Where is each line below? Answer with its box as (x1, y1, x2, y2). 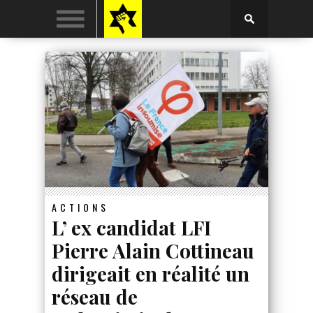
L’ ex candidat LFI (52, 214, 211, 240)
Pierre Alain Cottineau (52, 237, 254, 263)
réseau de (52, 283, 138, 310)
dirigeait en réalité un (52, 260, 249, 286)
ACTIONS (52, 199, 109, 214)
